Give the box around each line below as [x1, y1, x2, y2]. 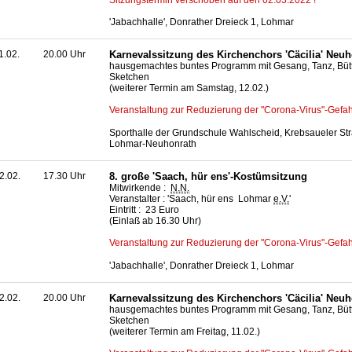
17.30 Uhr [43, 170, 86, 182]
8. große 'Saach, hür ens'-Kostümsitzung [109, 170, 307, 183]
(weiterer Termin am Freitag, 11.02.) [109, 326, 260, 338]
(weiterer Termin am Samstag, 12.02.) [109, 82, 269, 94]
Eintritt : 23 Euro [109, 204, 179, 216]
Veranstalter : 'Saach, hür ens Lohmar [109, 193, 273, 205]
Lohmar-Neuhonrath [109, 137, 196, 149]
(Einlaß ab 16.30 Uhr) [109, 215, 201, 227]
